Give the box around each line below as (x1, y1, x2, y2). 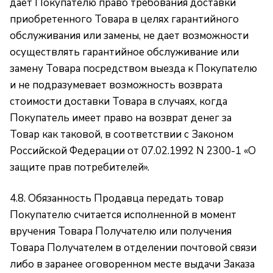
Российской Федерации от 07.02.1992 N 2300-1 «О (10, 144, 256, 158)
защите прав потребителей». (10, 160, 149, 174)
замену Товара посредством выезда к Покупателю (10, 62, 257, 76)
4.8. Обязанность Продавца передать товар (10, 191, 224, 205)
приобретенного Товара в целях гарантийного (10, 12, 239, 26)
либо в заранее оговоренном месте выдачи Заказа (10, 257, 255, 271)
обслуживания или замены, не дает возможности (10, 29, 249, 43)
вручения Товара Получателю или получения (10, 224, 232, 238)
